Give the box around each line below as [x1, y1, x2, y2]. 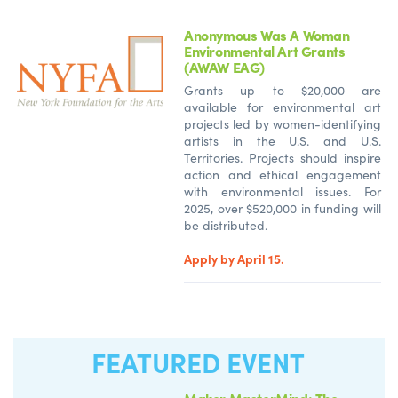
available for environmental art [184, 98, 381, 115]
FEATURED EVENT [91, 342, 305, 380]
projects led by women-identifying [184, 115, 381, 132]
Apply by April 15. [184, 249, 284, 267]
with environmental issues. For [184, 182, 381, 200]
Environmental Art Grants [184, 40, 346, 60]
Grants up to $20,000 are [184, 81, 381, 99]
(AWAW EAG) [184, 56, 268, 76]
